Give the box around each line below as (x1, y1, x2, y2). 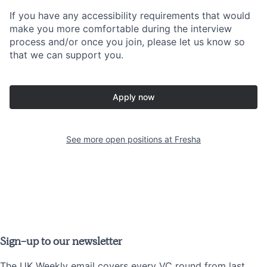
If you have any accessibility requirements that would (10, 10, 250, 22)
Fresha (175, 134, 201, 145)
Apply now (112, 92, 155, 103)
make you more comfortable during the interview (10, 23, 232, 35)
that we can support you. (10, 49, 123, 61)
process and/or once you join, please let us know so (10, 36, 245, 48)
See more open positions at (66, 134, 175, 145)
